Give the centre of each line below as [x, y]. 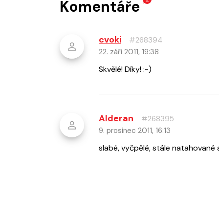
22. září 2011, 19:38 [129, 52]
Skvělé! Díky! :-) [125, 69]
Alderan [116, 119]
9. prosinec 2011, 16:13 [135, 131]
